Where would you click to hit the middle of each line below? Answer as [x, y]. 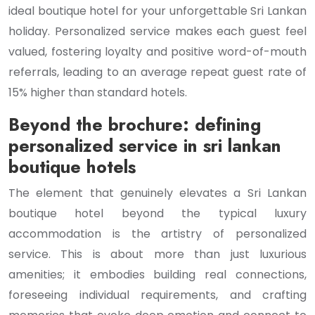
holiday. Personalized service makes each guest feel [157, 31]
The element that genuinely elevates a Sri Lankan [157, 193]
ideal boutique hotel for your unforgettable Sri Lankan [157, 11]
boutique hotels [72, 167]
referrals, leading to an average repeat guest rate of [157, 72]
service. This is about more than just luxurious [157, 254]
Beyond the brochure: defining [135, 124]
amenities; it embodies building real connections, [157, 275]
